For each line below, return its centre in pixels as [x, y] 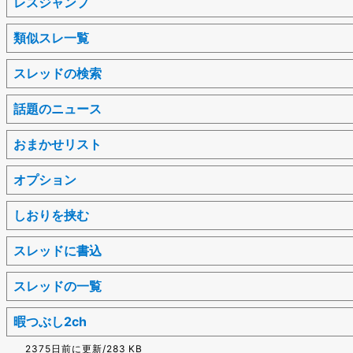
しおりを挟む [51, 215]
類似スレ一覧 [51, 37]
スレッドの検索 [58, 73]
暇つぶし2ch [50, 321]
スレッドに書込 [58, 250]
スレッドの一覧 [58, 286]
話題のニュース [58, 108]
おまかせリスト [58, 144]
